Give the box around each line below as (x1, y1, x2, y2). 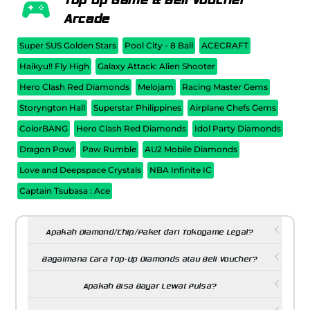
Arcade (64, 11, 109, 27)
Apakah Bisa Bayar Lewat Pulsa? (82, 282, 217, 291)
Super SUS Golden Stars (19, 40, 117, 51)
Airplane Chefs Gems (190, 102, 277, 113)
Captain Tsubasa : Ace (19, 185, 111, 197)
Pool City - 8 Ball (125, 40, 194, 51)
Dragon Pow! (19, 144, 75, 155)
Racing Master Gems (182, 82, 268, 93)
